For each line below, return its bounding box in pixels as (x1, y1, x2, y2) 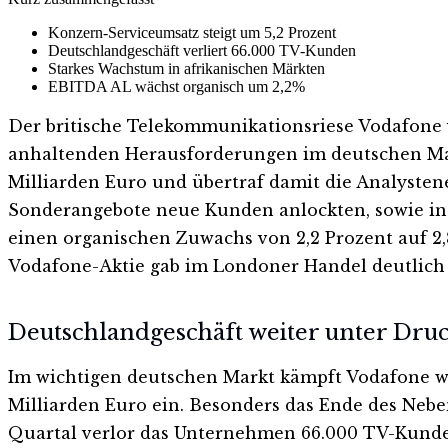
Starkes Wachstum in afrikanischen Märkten (48, 59, 325, 77)
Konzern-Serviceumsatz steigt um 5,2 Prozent (48, 23, 336, 41)
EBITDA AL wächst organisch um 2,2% (48, 77, 305, 95)
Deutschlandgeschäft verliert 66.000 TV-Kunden (48, 41, 356, 59)
